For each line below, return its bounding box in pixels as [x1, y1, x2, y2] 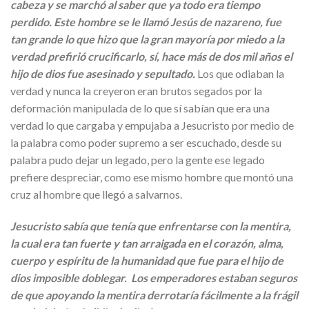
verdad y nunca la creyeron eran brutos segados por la [10, 84, 262, 98]
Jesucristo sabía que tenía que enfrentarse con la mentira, [10, 219, 291, 232]
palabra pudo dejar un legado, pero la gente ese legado [10, 153, 265, 167]
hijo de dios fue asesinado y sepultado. [10, 67, 197, 81]
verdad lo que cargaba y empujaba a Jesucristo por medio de [10, 119, 294, 132]
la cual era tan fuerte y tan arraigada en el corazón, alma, [10, 236, 283, 250]
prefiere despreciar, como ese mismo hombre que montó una [10, 170, 293, 184]
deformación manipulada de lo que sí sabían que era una [10, 101, 270, 115]
